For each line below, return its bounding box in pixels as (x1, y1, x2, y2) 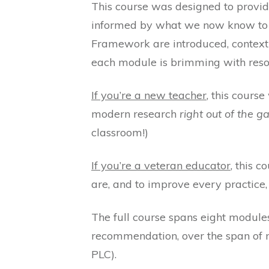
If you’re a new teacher (91, 88, 207, 103)
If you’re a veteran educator (91, 159, 231, 173)
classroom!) (91, 125, 148, 140)
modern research (91, 107, 180, 121)
